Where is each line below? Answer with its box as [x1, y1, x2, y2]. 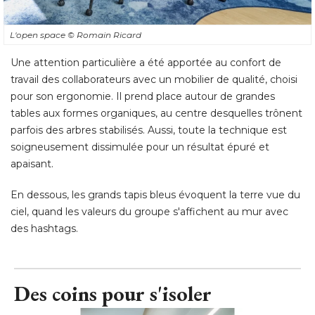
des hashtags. [11, 222, 78, 236]
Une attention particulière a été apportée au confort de [11, 56, 281, 70]
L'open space [10, 30, 67, 41]
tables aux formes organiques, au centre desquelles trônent [11, 107, 302, 120]
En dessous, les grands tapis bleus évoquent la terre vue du [11, 188, 300, 202]
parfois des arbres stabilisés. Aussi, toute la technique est [11, 124, 287, 137]
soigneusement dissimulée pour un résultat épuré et [11, 141, 269, 154]
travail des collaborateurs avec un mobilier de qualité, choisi [11, 73, 297, 86]
